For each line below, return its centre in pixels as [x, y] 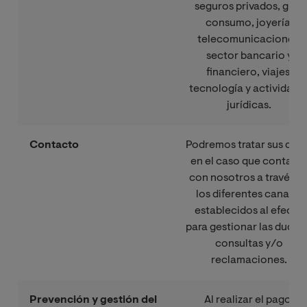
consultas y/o [249, 244]
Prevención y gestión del [94, 300]
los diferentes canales [249, 194]
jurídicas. [249, 105]
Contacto [54, 145]
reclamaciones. [249, 260]
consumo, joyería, [249, 23]
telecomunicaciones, [249, 39]
